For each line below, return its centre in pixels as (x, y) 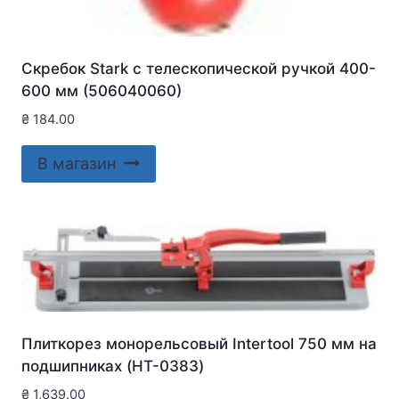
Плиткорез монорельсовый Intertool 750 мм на (199, 343)
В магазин (77, 163)
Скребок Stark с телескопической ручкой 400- (199, 69)
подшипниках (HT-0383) (113, 366)
